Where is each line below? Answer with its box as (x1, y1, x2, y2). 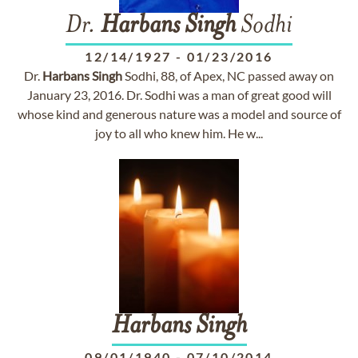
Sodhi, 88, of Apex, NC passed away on (122, 68, 334, 83)
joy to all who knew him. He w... (95, 125, 263, 141)
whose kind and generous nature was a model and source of (17, 106, 341, 121)
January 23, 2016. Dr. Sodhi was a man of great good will (26, 87, 332, 102)
